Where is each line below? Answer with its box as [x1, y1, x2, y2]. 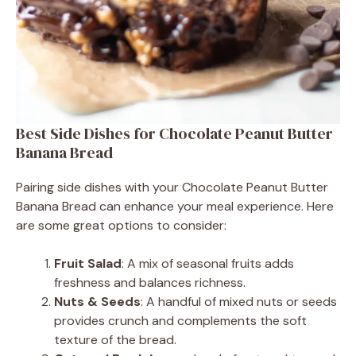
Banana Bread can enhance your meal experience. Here [16, 197, 334, 215]
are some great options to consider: [16, 216, 226, 234]
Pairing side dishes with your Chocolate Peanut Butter [16, 178, 328, 195]
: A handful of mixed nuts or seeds [141, 292, 337, 310]
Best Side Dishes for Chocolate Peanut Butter [16, 122, 333, 145]
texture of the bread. [54, 331, 176, 348]
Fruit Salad [54, 254, 122, 272]
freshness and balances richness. [54, 273, 246, 291]
